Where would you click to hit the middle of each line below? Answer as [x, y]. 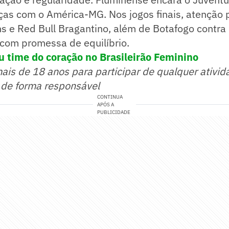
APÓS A [106, 105]
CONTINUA [110, 97]
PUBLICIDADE [114, 112]
